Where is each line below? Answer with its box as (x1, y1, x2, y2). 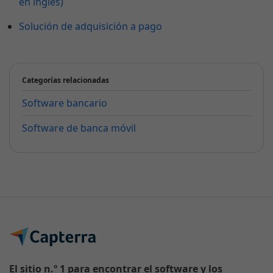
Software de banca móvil (22, 121, 136, 135)
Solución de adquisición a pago (19, 19, 162, 34)
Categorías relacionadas (22, 75, 109, 86)
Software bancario (22, 96, 107, 110)
